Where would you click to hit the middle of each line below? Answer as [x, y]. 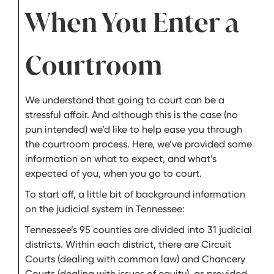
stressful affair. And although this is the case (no [131, 115]
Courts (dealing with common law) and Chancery [135, 259]
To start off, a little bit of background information [135, 194]
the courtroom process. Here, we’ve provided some [139, 144]
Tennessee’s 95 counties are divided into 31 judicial [139, 230]
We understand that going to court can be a [125, 100]
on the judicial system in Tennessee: [105, 209]
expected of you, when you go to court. [113, 173]
